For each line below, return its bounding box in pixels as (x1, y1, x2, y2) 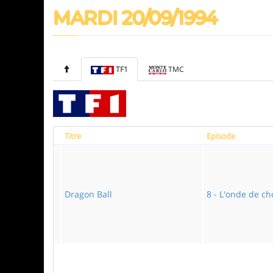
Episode (207, 130, 235, 141)
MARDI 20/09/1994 (53, 7, 218, 29)
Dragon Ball (65, 188, 112, 200)
